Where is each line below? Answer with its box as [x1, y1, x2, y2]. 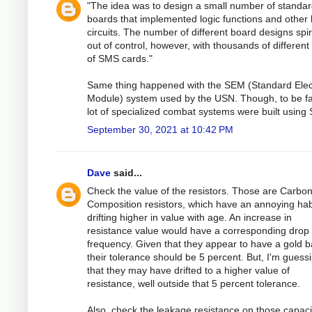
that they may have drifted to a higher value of [87, 264, 290, 276]
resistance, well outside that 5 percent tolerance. [87, 277, 300, 289]
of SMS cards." [87, 52, 153, 64]
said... [111, 166, 142, 178]
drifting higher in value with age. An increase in [87, 211, 292, 223]
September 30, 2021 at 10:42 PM [87, 123, 233, 135]
